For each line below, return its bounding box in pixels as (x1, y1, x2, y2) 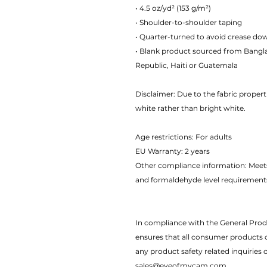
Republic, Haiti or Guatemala (135, 61, 238, 70)
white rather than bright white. (135, 104, 246, 113)
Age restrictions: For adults (135, 132, 232, 141)
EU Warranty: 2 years (135, 147, 210, 156)
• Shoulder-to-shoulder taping (135, 18, 242, 27)
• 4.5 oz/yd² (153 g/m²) (135, 4, 211, 13)
